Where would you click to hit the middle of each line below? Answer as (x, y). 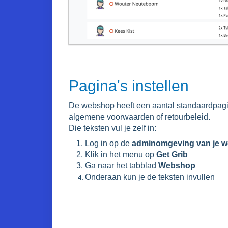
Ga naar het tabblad (122, 165)
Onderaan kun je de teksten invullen (150, 177)
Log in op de (108, 143)
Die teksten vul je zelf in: (112, 128)
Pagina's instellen (129, 85)
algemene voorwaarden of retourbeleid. (139, 117)
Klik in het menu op (121, 154)
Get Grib (172, 154)
